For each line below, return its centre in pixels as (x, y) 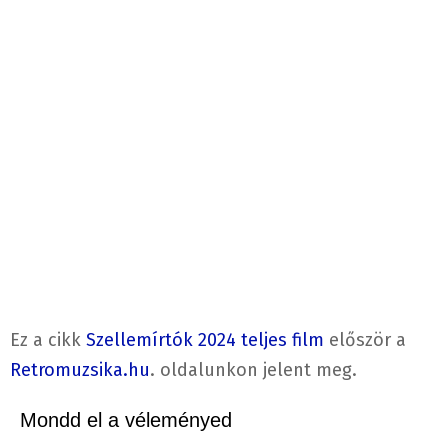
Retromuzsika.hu (80, 370)
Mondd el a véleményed (126, 420)
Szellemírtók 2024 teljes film (205, 340)
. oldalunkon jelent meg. (253, 370)
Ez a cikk (48, 340)
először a (365, 340)
